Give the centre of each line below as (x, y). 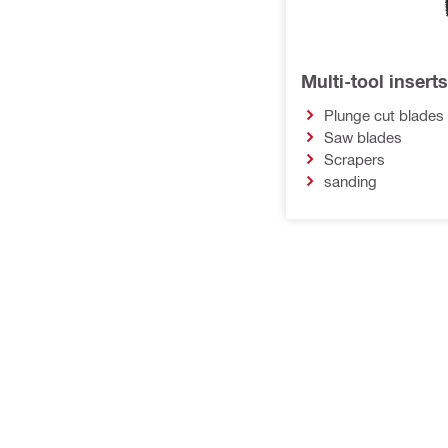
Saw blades (362, 136)
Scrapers (354, 158)
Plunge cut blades (383, 114)
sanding (350, 180)
